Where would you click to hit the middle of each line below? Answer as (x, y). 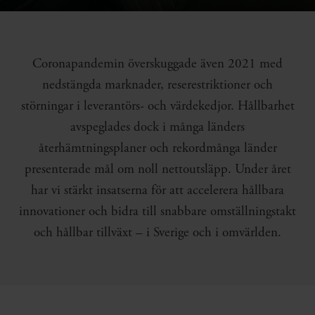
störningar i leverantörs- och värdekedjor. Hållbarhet (157, 107)
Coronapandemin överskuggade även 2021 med (157, 64)
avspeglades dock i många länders (157, 128)
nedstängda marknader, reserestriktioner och (157, 85)
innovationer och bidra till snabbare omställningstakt (157, 212)
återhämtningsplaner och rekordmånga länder (157, 149)
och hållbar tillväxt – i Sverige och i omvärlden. (157, 233)
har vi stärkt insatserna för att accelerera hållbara (157, 191)
